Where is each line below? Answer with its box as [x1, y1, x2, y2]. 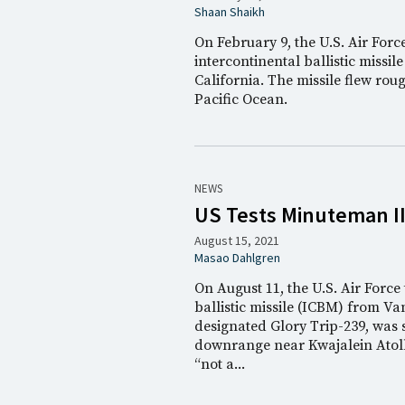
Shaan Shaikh [194, 4, 266, 20]
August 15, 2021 [194, 232, 280, 249]
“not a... [194, 355, 246, 373]
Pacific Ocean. [194, 90, 288, 108]
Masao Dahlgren [194, 250, 281, 266]
